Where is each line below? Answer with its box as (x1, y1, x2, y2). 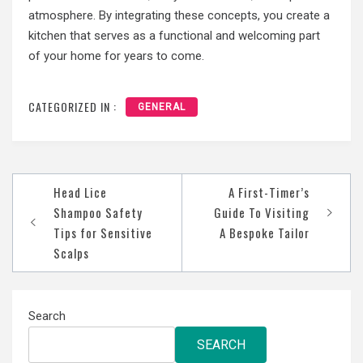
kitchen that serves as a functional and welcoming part (28, 28, 320, 43)
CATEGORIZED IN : (28, 97, 117, 115)
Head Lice (53, 182, 107, 201)
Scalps (53, 243, 89, 262)
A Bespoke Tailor (220, 223, 310, 241)
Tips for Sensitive (53, 223, 152, 241)
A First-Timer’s (228, 182, 310, 201)
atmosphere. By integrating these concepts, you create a (28, 8, 330, 23)
